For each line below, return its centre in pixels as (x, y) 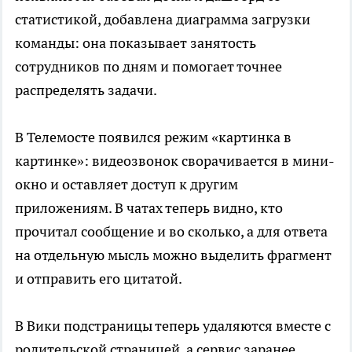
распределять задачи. (86, 90)
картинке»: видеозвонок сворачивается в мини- (175, 161)
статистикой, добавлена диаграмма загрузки (163, 19)
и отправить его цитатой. (99, 279)
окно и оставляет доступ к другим (126, 184)
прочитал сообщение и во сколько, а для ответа (171, 231)
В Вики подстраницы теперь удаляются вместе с (173, 326)
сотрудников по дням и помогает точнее (148, 66)
